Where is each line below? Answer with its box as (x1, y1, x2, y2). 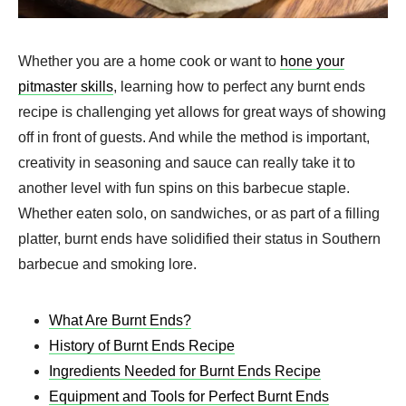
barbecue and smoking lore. (18, 256, 197, 272)
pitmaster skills (18, 78, 113, 94)
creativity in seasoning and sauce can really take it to (18, 154, 355, 170)
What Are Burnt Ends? (49, 312, 191, 328)
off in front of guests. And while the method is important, (18, 129, 370, 145)
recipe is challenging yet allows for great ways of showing (18, 103, 386, 120)
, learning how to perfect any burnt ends (113, 78, 365, 94)
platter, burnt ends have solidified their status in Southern (18, 230, 381, 246)
